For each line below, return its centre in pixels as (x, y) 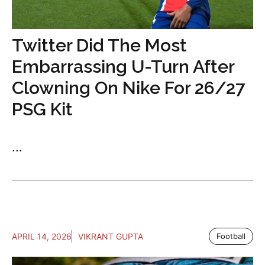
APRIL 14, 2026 (42, 236)
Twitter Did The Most (99, 45)
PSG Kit (42, 109)
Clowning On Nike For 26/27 (128, 88)
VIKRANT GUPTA (111, 236)
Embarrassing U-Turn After (123, 66)
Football (231, 236)
